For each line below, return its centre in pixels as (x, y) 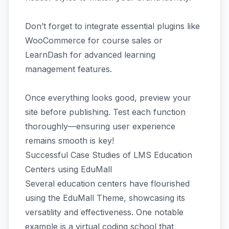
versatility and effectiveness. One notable (104, 212)
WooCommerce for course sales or (94, 40)
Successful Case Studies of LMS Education (109, 155)
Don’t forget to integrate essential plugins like (112, 26)
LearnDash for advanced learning (90, 54)
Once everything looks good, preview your (108, 97)
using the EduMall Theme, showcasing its (105, 198)
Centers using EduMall (68, 169)
